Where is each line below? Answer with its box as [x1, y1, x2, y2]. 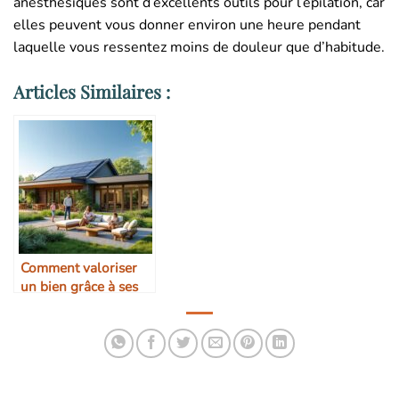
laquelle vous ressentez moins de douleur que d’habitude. [13, 37, 385, 58]
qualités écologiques [20, 295, 148, 314]
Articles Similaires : [13, 78, 170, 103]
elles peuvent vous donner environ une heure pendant [13, 15, 361, 36]
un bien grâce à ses [20, 276, 138, 296]
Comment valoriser [20, 257, 137, 277]
